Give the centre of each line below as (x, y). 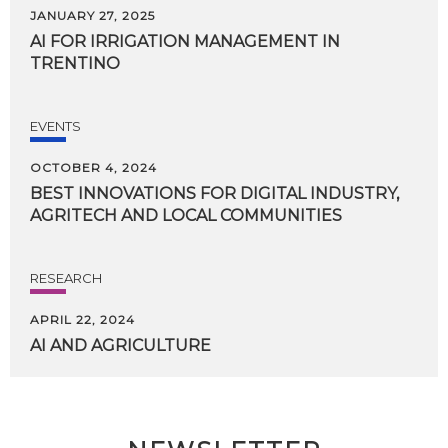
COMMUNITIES (281, 215)
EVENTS (55, 125)
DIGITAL (273, 193)
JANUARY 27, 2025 (92, 15)
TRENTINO (75, 63)
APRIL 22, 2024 (82, 319)
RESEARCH (66, 277)
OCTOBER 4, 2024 (93, 167)
